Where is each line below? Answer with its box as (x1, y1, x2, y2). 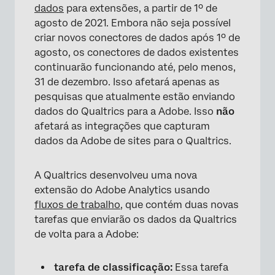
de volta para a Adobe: (34, 228, 139, 240)
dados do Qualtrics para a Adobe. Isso (34, 106, 216, 117)
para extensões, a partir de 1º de (64, 2, 217, 14)
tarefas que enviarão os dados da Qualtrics (34, 214, 237, 225)
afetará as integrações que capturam (34, 120, 210, 132)
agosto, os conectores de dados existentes (34, 47, 239, 58)
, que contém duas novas (120, 199, 239, 211)
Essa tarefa (175, 261, 228, 273)
